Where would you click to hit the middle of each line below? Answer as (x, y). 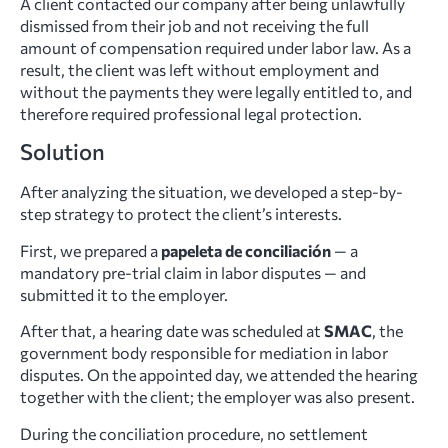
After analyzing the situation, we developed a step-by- (211, 192)
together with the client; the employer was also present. (217, 397)
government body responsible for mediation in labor (204, 353)
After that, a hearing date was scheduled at (172, 331)
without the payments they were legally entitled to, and (216, 91)
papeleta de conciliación (246, 250)
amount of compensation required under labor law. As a (215, 47)
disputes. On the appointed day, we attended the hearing (219, 375)
